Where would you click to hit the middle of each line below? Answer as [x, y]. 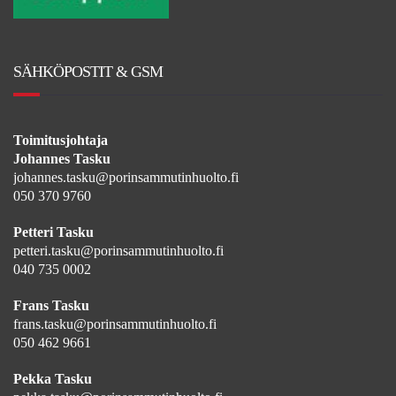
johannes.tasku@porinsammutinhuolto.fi [126, 177]
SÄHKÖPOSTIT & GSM [88, 71]
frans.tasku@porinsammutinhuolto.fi [115, 324]
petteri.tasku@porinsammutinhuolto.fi [118, 250]
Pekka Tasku [53, 378]
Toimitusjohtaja [61, 140]
